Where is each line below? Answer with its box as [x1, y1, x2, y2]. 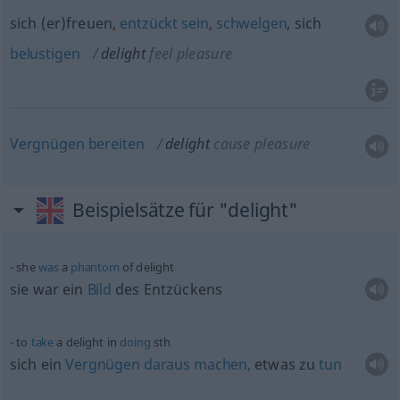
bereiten [87, 134, 145, 154]
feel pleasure [149, 44, 233, 63]
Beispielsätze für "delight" [72, 197, 298, 222]
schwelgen [215, 13, 287, 33]
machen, [194, 354, 251, 374]
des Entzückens [112, 279, 223, 299]
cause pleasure [213, 134, 311, 154]
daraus [143, 354, 190, 374]
